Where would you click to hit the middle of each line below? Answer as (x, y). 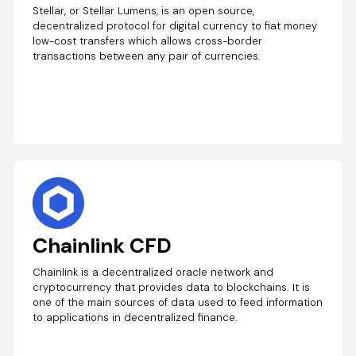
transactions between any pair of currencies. (147, 56)
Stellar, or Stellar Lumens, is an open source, (144, 11)
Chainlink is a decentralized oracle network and (153, 273)
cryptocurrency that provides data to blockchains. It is (172, 288)
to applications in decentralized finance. (135, 318)
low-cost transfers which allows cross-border (148, 41)
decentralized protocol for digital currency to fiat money (175, 26)
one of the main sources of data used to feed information (178, 303)
